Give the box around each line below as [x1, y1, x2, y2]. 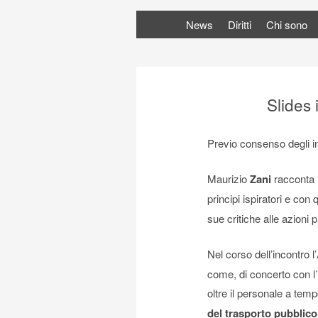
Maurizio [207, 170, 250, 186]
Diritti [228, 17, 251, 33]
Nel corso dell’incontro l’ [207, 246, 317, 262]
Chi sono [266, 17, 307, 33]
